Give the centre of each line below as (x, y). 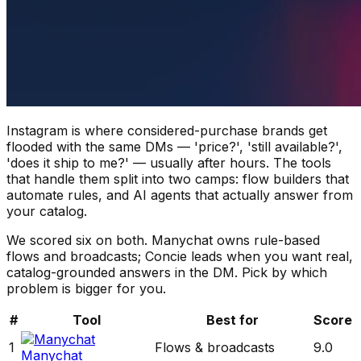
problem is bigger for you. (86, 288)
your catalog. (47, 211)
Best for (232, 320)
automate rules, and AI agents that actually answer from (180, 195)
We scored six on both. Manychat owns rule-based (163, 240)
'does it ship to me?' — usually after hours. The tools (169, 162)
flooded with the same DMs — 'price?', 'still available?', (174, 146)
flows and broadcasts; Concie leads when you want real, (180, 256)
